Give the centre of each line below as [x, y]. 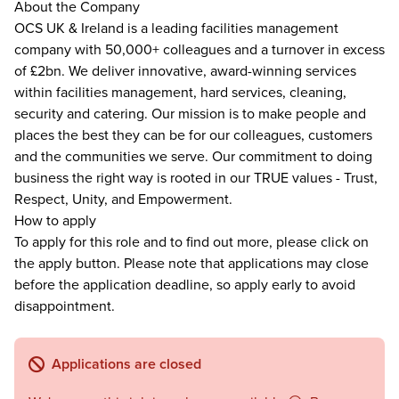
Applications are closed [126, 364]
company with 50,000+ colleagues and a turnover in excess [199, 49]
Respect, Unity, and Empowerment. [123, 199]
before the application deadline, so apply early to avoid [185, 284]
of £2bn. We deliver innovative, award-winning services [185, 70]
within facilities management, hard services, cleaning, [180, 92]
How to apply [55, 220]
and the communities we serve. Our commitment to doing [193, 156]
